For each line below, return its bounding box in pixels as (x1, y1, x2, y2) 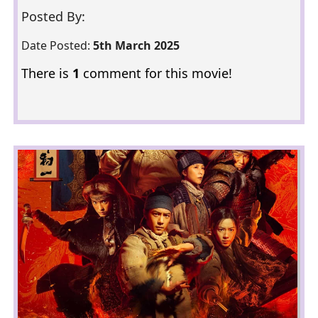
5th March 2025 (92, 38, 180, 53)
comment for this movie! (79, 65, 232, 82)
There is (21, 65, 72, 82)
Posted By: (21, 8, 89, 25)
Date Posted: (21, 38, 93, 53)
